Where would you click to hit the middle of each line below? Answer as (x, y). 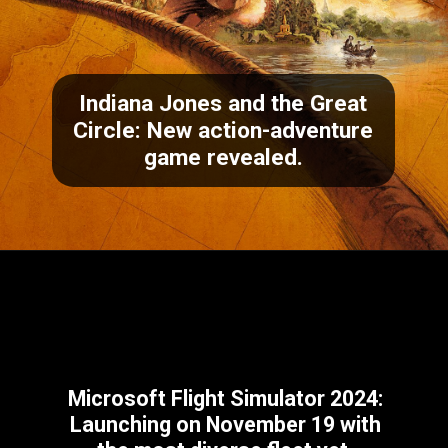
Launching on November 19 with (225, 425)
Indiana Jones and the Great (223, 103)
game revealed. (223, 157)
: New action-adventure (254, 130)
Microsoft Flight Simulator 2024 (222, 399)
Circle (104, 130)
